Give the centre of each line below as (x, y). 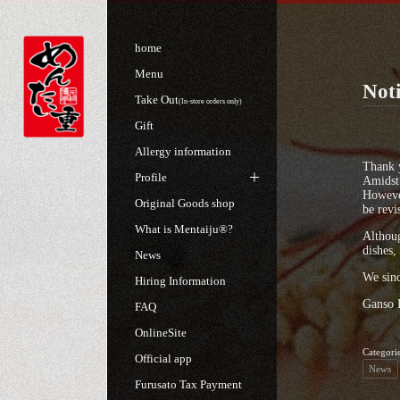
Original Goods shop (185, 203)
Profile (151, 177)
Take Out (157, 100)
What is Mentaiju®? (184, 229)
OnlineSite (161, 333)
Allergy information (183, 151)
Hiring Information (180, 281)
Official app (163, 358)
